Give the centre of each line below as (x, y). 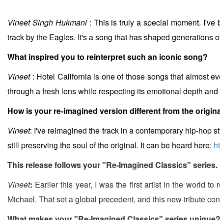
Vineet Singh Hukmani (48, 23)
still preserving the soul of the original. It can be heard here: (110, 145)
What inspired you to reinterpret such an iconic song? (108, 57)
